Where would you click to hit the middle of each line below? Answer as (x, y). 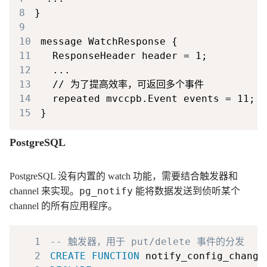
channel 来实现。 (44, 191)
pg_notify (106, 191)
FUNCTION (116, 256)
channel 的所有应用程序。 (63, 206)
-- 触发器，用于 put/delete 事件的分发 (147, 241)
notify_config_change (202, 256)
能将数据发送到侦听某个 (187, 191)
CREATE (68, 256)
